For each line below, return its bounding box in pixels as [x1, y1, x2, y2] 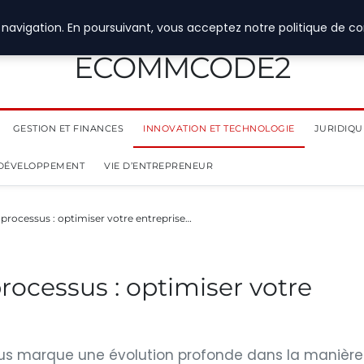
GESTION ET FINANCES [12, 123, 123, 134]
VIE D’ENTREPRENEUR [104, 160, 213, 171]
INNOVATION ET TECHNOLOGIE [143, 123, 295, 134]
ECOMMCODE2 [74, 50, 290, 85]
